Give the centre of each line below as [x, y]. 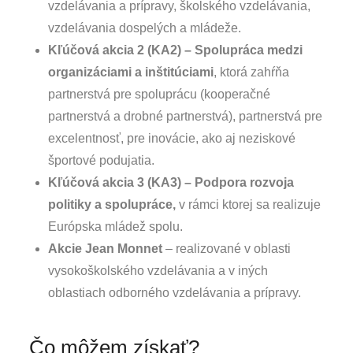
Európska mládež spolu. [116, 226]
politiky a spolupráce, [112, 204]
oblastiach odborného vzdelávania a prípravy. [175, 292]
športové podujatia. [102, 160]
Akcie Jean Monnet [106, 248]
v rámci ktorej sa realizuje [249, 204]
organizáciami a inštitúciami [131, 72]
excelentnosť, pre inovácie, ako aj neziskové [172, 138]
